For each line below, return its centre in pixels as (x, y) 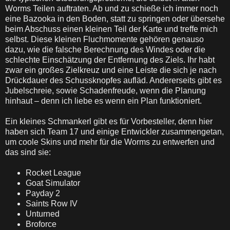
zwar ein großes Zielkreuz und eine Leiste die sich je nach (111, 70)
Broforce (41, 224)
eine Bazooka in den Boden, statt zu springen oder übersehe (115, 19)
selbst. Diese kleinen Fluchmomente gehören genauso (104, 39)
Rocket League (53, 173)
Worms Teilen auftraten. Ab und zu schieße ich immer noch (112, 8)
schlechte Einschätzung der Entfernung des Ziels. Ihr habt (110, 60)
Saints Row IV (52, 204)
